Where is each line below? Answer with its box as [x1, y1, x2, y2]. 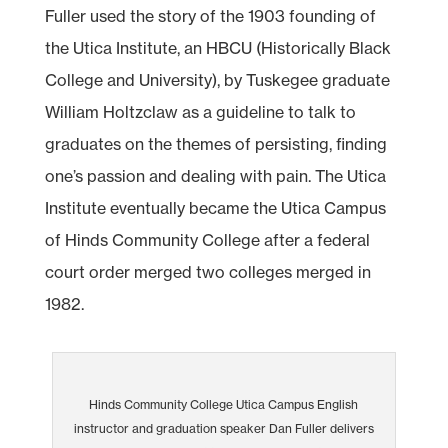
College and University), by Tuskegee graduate [44, 69, 390, 90]
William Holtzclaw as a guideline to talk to [44, 101, 356, 122]
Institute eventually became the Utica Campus [44, 197, 386, 218]
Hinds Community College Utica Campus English [89, 396, 359, 412]
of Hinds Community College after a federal [44, 229, 370, 250]
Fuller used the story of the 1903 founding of [44, 5, 376, 26]
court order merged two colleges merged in [44, 261, 371, 282]
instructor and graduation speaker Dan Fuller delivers [73, 420, 374, 436]
